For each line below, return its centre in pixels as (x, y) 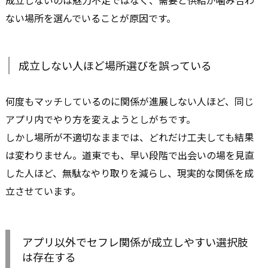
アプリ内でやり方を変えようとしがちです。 (100, 119)
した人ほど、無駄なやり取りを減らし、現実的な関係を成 (130, 173)
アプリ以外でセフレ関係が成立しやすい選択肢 (135, 241)
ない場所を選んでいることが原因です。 (91, 18)
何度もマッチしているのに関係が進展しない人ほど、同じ (130, 101)
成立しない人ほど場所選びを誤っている (115, 65)
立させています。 (43, 191)
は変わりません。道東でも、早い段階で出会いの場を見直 (130, 155)
